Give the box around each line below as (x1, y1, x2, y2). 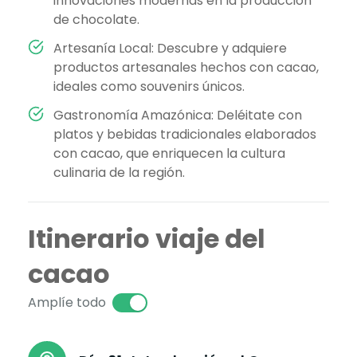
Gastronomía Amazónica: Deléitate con (53, 106, 302, 125)
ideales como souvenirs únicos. (53, 77, 245, 96)
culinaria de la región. (53, 163, 185, 182)
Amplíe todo (28, 293, 106, 312)
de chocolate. (53, 10, 139, 29)
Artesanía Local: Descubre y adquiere (53, 39, 287, 58)
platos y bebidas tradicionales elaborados (53, 125, 316, 144)
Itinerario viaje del (28, 221, 265, 257)
